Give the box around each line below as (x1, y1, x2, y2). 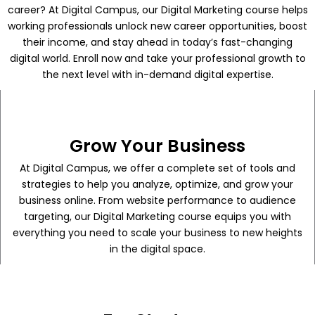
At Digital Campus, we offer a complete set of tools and (20, 161, 295, 176)
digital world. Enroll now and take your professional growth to (9, 51, 306, 66)
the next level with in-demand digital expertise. (41, 67, 274, 82)
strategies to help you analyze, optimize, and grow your (22, 177, 293, 192)
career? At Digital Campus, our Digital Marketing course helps (7, 3, 308, 18)
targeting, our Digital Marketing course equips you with (24, 210, 291, 224)
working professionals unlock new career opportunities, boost (8, 19, 307, 34)
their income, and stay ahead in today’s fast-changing (22, 35, 292, 50)
